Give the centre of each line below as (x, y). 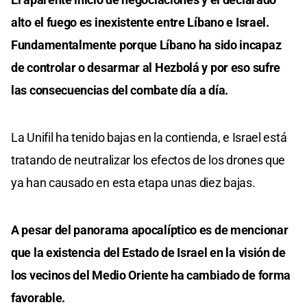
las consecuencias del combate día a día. (120, 90)
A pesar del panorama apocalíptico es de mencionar (150, 230)
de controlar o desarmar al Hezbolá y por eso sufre (146, 67)
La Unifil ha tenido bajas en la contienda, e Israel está (149, 137)
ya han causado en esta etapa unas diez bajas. (133, 182)
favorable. (38, 297)
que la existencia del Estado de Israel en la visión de (148, 252)
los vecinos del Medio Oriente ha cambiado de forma (151, 275)
